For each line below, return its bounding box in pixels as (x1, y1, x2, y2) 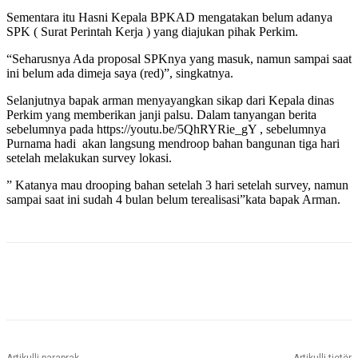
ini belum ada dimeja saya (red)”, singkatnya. (6, 66, 233, 81)
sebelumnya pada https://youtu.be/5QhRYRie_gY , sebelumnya (6, 122, 326, 137)
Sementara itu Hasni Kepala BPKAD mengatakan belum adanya (6, 10, 332, 25)
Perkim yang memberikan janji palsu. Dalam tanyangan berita (6, 108, 316, 122)
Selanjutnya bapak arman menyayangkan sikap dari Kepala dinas (6, 93, 334, 108)
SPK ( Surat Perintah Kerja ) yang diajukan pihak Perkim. (6, 25, 298, 39)
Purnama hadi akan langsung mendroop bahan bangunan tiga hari (6, 137, 340, 151)
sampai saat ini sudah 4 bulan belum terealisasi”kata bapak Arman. (6, 193, 340, 207)
